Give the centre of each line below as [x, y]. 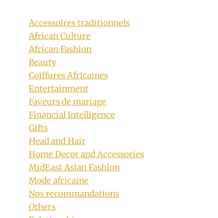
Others [42, 207]
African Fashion [60, 49]
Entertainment [59, 88]
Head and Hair [57, 141]
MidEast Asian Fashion [74, 167]
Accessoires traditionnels [79, 23]
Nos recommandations [74, 193]
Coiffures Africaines [69, 75]
